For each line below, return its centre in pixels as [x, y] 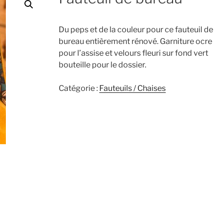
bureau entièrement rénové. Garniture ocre [135, 41]
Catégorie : [79, 88]
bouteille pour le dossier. [102, 65]
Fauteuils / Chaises [132, 88]
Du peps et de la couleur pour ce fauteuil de [136, 30]
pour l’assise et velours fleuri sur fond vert [133, 53]
